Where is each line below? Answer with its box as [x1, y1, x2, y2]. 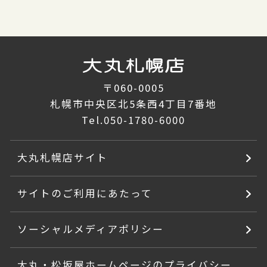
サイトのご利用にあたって [17, 186, 153, 201]
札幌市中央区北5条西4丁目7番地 [50, 97, 217, 111]
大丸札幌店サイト [17, 150, 108, 165]
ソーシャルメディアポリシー [17, 222, 164, 237]
